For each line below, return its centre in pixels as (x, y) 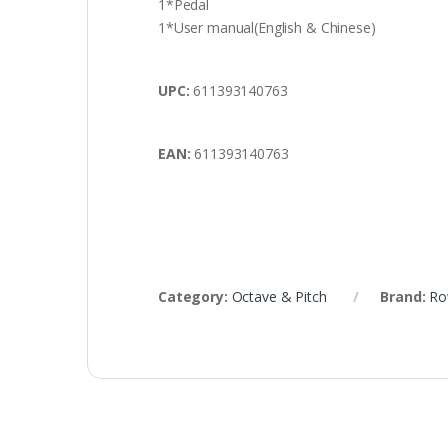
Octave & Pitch (279, 296)
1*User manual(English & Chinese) (267, 28)
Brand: (405, 296)
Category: (195, 296)
